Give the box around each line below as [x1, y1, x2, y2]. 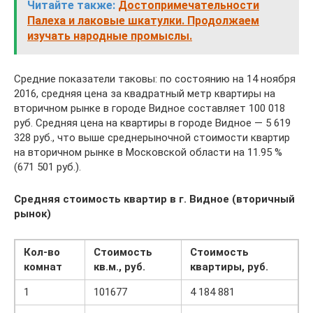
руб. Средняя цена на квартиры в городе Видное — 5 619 [14, 117, 291, 129]
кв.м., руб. [94, 261, 145, 273]
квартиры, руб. [190, 261, 268, 273]
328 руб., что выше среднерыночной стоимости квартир [14, 131, 290, 144]
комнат [24, 261, 62, 273]
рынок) [14, 208, 51, 220]
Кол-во [24, 246, 60, 259]
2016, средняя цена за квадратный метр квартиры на [14, 87, 275, 100]
